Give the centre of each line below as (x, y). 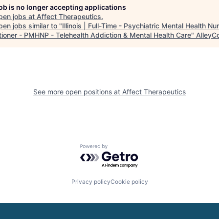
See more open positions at (78, 92)
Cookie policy (129, 182)
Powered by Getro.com (123, 149)
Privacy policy (91, 182)
